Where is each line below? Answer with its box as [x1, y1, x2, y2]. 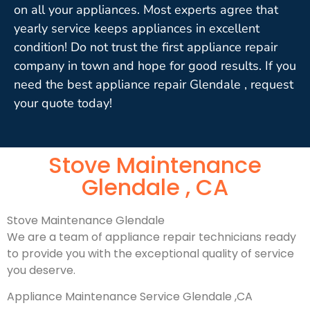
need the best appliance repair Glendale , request [14, 75, 293, 93]
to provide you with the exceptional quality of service [7, 245, 294, 262]
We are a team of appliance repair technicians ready [7, 228, 296, 245]
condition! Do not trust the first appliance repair [14, 38, 277, 55]
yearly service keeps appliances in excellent [14, 19, 259, 37]
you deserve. [7, 262, 75, 278]
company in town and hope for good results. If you [14, 57, 296, 74]
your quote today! [14, 94, 112, 111]
